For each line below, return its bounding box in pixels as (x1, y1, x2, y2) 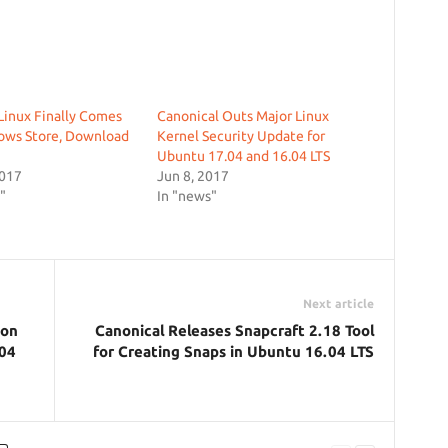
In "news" (156, 188, 217, 204)
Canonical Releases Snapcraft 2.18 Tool (94, 322, 374, 339)
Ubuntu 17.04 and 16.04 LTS (156, 148, 330, 164)
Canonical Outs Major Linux (156, 108, 329, 124)
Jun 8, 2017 (156, 168, 229, 184)
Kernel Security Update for (156, 128, 325, 144)
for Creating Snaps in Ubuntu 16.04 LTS (92, 343, 374, 360)
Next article (302, 297, 374, 310)
